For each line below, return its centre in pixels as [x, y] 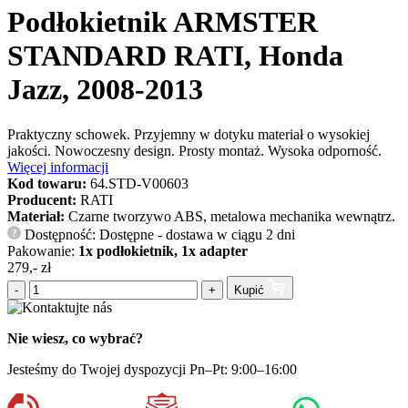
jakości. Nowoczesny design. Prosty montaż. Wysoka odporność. [194, 150]
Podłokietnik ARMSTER [163, 22]
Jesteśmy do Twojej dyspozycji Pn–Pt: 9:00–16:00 [152, 370]
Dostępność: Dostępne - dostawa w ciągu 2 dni [158, 234]
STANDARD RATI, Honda [175, 56]
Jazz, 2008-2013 [105, 90]
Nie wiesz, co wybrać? [75, 339]
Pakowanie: [43, 250]
